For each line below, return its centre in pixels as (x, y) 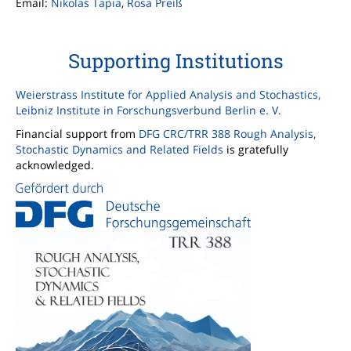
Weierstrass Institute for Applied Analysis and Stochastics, (168, 95)
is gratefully (256, 150)
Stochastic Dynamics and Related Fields (119, 150)
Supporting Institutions (175, 61)
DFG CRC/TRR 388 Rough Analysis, (227, 134)
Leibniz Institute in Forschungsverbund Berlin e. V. (148, 110)
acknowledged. (55, 165)
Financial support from (77, 134)
